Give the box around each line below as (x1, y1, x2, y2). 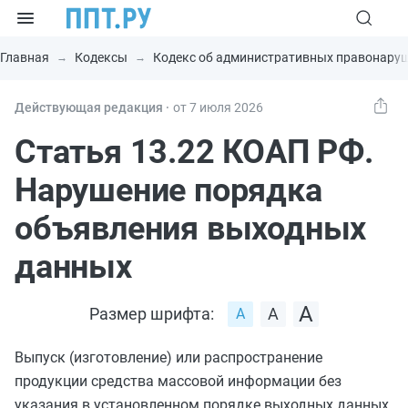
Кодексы (75, 50, 127, 65)
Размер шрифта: (89, 304, 214, 323)
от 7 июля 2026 (173, 100, 263, 115)
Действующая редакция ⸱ (15, 100, 169, 115)
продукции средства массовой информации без (15, 372, 342, 390)
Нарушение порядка (15, 171, 322, 209)
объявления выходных (15, 209, 367, 248)
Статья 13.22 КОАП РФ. (15, 133, 373, 171)
